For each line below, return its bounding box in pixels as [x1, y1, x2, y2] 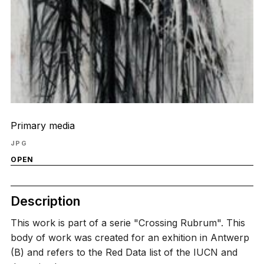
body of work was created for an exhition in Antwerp [10, 232, 249, 244]
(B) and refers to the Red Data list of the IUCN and [10, 246, 237, 259]
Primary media [10, 119, 75, 131]
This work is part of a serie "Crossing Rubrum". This [10, 217, 245, 229]
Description [10, 193, 80, 209]
